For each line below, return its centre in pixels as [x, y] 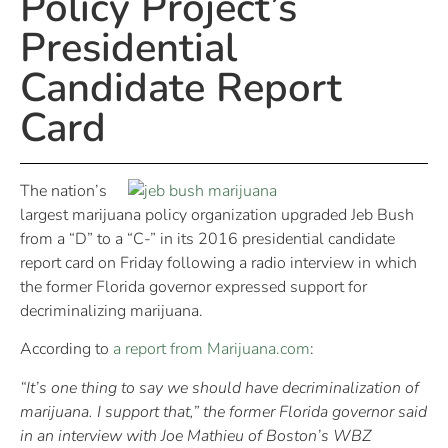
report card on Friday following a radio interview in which [218, 262]
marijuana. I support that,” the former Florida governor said [223, 411]
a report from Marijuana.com [211, 349]
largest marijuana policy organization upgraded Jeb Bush [217, 214]
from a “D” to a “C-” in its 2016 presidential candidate [207, 238]
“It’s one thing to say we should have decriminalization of [219, 387]
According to [66, 349]
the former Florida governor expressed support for [193, 286]
